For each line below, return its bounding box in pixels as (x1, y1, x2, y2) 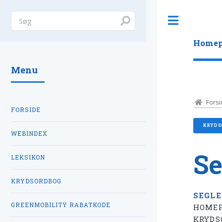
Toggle (189, 16, 211, 25)
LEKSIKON (11, 153, 45, 161)
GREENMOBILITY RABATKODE (11, 201, 111, 209)
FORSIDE (11, 106, 41, 113)
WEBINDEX (11, 129, 48, 137)
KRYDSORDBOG (11, 177, 61, 185)
